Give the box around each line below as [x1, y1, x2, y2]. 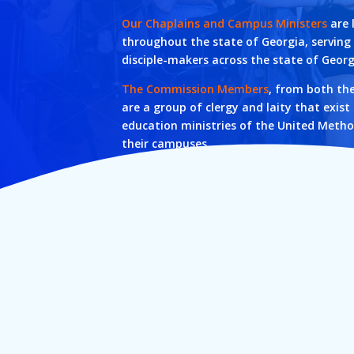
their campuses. [122, 136, 211, 152]
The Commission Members [122, 81, 269, 97]
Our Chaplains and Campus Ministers [122, 16, 328, 32]
